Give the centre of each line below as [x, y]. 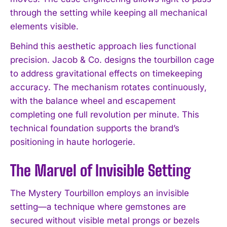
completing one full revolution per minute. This [105, 114]
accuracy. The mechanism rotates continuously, [108, 87]
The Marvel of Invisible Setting [101, 170]
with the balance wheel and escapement [93, 101]
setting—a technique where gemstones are [98, 206]
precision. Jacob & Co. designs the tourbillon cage [112, 60]
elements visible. [44, 26]
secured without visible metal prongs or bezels [105, 220]
